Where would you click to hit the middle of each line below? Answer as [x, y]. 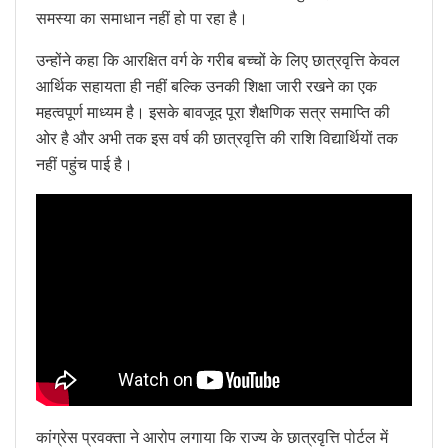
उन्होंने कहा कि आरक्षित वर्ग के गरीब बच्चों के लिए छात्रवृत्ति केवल [218, 60]
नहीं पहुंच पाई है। [84, 164]
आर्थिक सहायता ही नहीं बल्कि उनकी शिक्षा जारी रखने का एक [206, 86]
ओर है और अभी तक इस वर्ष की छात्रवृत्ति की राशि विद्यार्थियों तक [217, 138]
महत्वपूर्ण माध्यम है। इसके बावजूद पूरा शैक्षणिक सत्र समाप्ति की [213, 112]
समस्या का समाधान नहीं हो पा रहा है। [142, 18]
